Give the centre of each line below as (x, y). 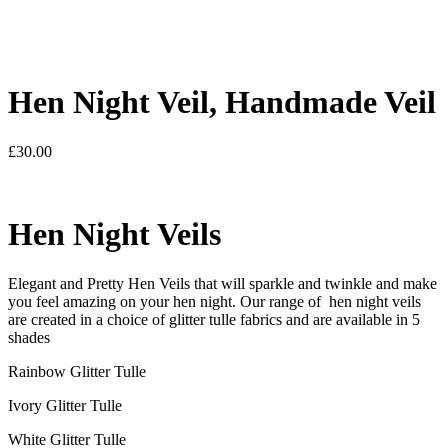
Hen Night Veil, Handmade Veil (222, 102)
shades (29, 337)
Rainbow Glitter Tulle (77, 371)
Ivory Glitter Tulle (65, 405)
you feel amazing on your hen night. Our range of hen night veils (214, 301)
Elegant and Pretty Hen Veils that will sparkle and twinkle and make (222, 283)
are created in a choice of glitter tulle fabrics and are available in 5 (214, 319)
